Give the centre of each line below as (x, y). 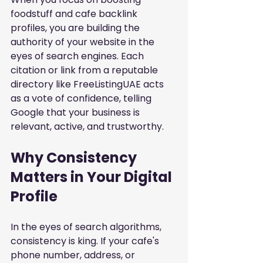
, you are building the (94, 28)
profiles (28, 28)
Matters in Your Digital (93, 177)
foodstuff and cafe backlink (75, 14)
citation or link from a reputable (85, 70)
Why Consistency (75, 158)
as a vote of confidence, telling (82, 99)
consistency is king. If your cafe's (86, 241)
